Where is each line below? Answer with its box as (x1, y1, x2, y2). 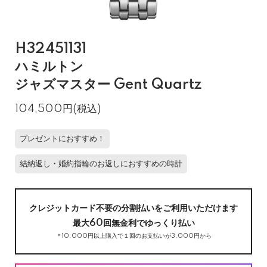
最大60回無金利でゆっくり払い (72, 219, 195, 228)
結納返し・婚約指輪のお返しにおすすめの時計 (20, 160, 182, 168)
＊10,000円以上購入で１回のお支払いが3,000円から (55, 232, 212, 240)
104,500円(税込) (15, 103, 101, 114)
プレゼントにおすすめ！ (20, 135, 105, 143)
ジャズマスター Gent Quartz (15, 77, 202, 92)
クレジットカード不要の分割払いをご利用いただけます (29, 204, 238, 213)
